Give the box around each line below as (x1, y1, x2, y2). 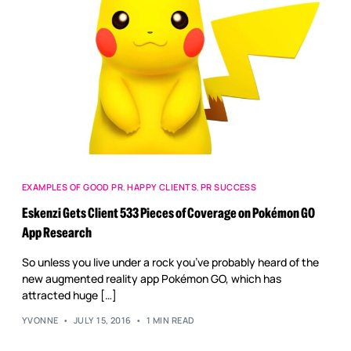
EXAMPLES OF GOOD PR (21, 180, 124, 193)
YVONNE (21, 314, 59, 327)
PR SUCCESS (200, 180, 257, 193)
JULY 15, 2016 (73, 314, 132, 327)
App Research (21, 223, 92, 241)
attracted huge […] (21, 287, 117, 302)
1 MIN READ (147, 314, 195, 327)
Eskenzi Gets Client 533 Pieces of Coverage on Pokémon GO (21, 204, 315, 222)
